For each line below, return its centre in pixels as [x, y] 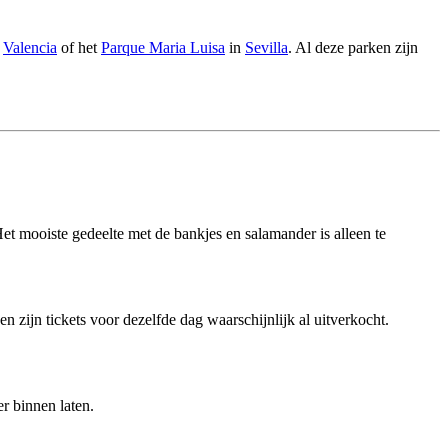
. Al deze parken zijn [353, 48]
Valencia [30, 48]
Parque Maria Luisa [163, 48]
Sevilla [266, 48]
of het [79, 48]
